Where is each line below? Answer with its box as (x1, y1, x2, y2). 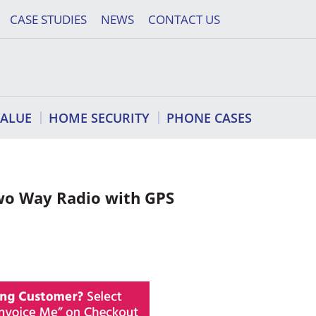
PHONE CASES (166, 109, 252, 127)
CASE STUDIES (10, 11, 87, 28)
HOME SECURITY (49, 109, 150, 127)
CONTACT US (148, 11, 221, 28)
